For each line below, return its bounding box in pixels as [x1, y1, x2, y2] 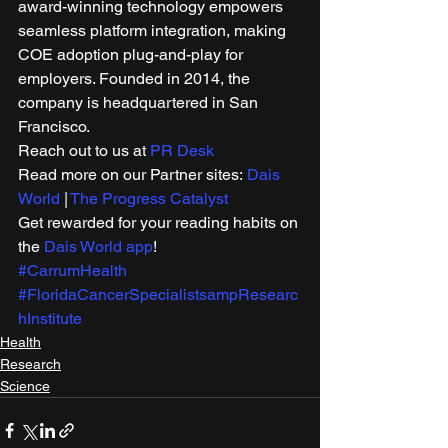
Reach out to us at [18, 140, 150, 160]
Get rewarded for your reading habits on [18, 212, 302, 232]
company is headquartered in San [18, 92, 262, 112]
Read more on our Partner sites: [18, 164, 247, 184]
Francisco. [18, 116, 93, 136]
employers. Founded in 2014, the [18, 68, 254, 88]
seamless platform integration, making [18, 20, 290, 40]
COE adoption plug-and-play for [18, 44, 247, 64]
